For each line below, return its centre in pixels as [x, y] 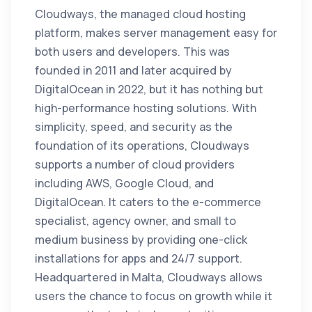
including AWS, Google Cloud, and [124, 184]
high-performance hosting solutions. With [146, 108]
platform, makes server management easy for [156, 33]
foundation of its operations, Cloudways [142, 146]
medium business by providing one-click [141, 240]
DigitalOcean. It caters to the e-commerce [148, 202]
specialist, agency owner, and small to [135, 221]
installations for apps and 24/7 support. [139, 259]
